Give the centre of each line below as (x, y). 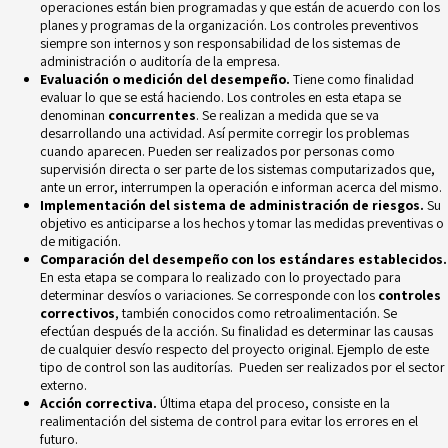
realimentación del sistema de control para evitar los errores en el (229, 420)
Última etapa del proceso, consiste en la (273, 402)
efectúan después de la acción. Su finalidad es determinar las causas (236, 330)
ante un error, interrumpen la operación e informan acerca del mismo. (241, 186)
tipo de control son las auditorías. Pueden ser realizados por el (222, 366)
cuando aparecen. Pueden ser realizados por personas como (217, 150)
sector (425, 366)
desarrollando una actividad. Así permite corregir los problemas (224, 132)
